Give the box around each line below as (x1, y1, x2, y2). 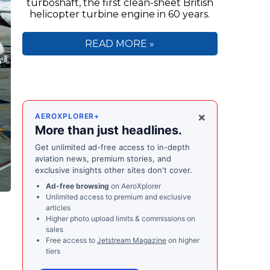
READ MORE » (85, 37, 155, 49)
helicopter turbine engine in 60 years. (30, 8, 210, 20)
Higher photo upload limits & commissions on (45, 213, 195, 223)
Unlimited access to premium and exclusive (45, 192, 191, 201)
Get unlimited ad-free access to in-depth (34, 142, 190, 152)
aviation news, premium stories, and (34, 153, 171, 163)
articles (45, 202, 71, 212)
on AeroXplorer (108, 181, 161, 190)
